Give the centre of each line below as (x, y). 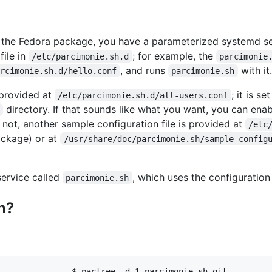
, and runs (144, 70)
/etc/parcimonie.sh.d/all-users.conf (143, 95)
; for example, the (174, 56)
